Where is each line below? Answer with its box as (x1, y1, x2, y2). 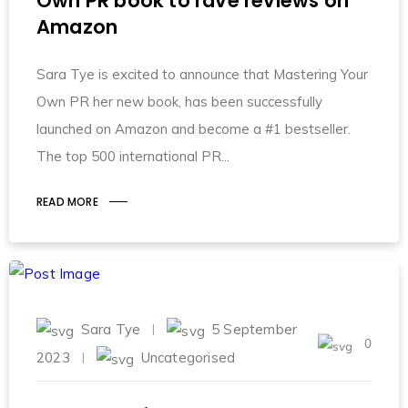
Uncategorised (140, 349, 236, 367)
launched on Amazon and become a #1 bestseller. (36, 119, 351, 138)
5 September (211, 320, 298, 338)
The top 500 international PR (36, 147, 221, 165)
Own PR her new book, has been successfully (36, 92, 322, 110)
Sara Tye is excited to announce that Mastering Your (36, 65, 368, 83)
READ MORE (36, 193, 98, 209)
